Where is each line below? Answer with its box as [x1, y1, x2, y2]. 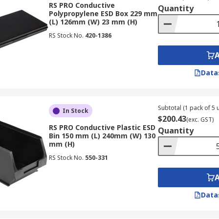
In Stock [62, 107, 88, 115]
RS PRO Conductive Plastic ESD [48, 123, 155, 132]
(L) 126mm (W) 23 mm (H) [48, 17, 137, 26]
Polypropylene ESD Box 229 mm [48, 9, 157, 18]
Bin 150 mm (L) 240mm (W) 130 [48, 131, 155, 140]
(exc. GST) [186, 115, 214, 124]
